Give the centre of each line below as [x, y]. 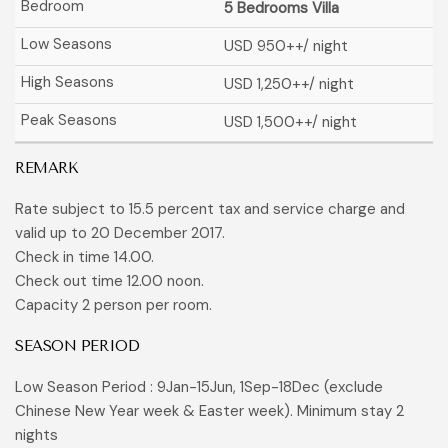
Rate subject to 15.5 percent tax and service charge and [210, 209]
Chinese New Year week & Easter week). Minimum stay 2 [209, 411]
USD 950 [255, 46]
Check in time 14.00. [84, 257]
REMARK [47, 168]
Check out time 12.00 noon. [109, 281]
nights [36, 435]
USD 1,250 [258, 84]
